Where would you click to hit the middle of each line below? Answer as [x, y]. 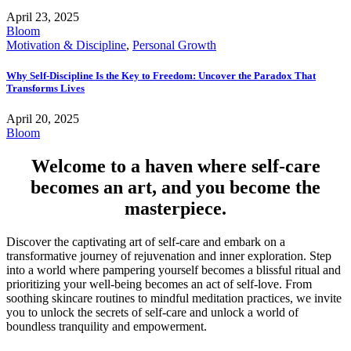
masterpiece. [175, 208]
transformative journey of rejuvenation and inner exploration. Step [169, 255]
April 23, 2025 [43, 16]
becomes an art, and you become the [175, 187]
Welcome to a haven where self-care [175, 166]
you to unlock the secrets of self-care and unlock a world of [152, 312]
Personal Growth [174, 45]
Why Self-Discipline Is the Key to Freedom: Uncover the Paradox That [161, 75]
